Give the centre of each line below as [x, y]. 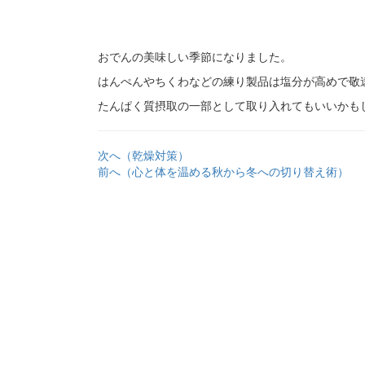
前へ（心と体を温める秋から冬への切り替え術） [223, 172]
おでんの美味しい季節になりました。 [195, 57]
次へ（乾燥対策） [143, 156]
